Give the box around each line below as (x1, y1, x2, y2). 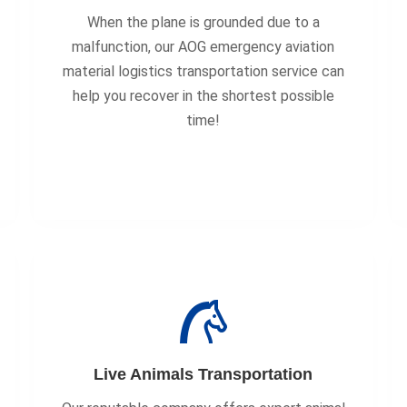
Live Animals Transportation (94, 365, 313, 383)
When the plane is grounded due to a (86, 14, 320, 31)
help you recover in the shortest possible (72, 87, 334, 104)
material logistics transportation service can (62, 63, 344, 80)
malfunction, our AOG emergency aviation (72, 38, 335, 55)
